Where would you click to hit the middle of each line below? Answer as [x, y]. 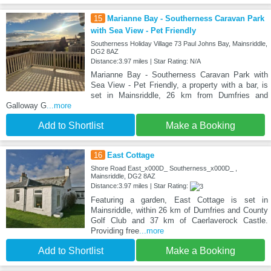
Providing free [115, 231]
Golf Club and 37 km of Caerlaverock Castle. [179, 221]
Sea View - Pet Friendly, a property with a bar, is [179, 85]
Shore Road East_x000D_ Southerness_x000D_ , [164, 168]
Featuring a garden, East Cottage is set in [179, 200]
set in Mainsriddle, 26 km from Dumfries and [179, 96]
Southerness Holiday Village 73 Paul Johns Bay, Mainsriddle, [179, 44]
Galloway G [26, 106]
